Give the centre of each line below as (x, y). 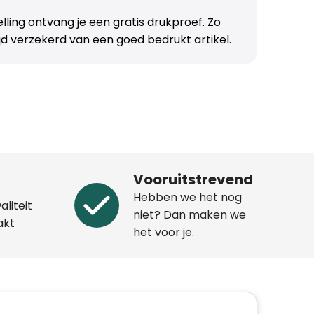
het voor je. (164, 232)
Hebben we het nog (188, 197)
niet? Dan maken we (190, 214)
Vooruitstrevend (193, 179)
